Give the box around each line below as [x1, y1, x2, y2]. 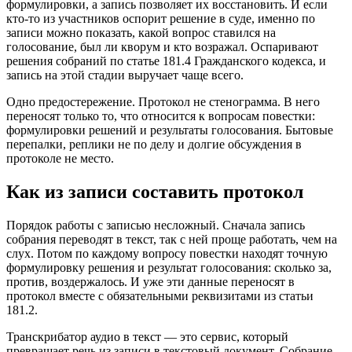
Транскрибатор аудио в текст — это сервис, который [6, 330, 288, 344]
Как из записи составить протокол [6, 181, 303, 203]
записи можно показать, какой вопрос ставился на [6, 26, 276, 40]
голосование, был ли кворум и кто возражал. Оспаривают [6, 40, 318, 54]
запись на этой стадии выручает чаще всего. [6, 68, 244, 82]
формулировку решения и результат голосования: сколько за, [6, 261, 332, 275]
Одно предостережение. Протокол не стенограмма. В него [6, 95, 320, 109]
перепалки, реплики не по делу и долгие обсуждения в [6, 137, 302, 152]
